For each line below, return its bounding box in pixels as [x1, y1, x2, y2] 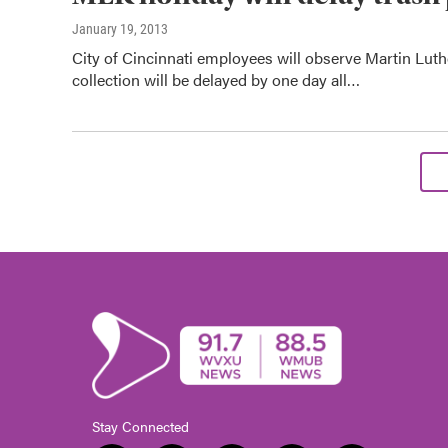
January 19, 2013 [72, 20, 168, 37]
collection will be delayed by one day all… [72, 67, 360, 91]
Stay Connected [92, 415, 189, 436]
